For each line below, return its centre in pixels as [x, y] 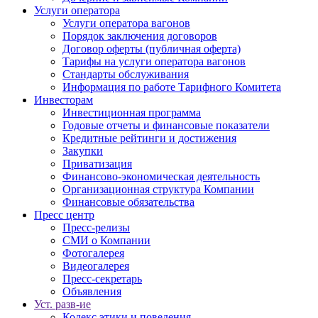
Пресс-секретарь [102, 279]
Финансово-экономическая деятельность [161, 176]
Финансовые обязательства [128, 202]
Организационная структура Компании [158, 189]
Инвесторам [64, 100]
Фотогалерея [93, 253]
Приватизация [97, 164]
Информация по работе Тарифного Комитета [172, 87]
